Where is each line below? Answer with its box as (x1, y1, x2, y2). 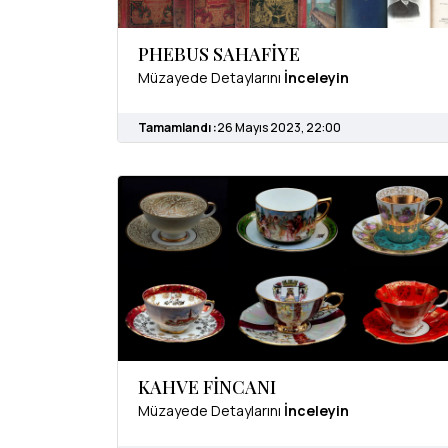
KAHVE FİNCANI (138, 375, 276, 400)
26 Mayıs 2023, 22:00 (217, 118, 341, 136)
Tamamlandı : (138, 118, 217, 136)
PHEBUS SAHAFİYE (138, 41, 300, 66)
